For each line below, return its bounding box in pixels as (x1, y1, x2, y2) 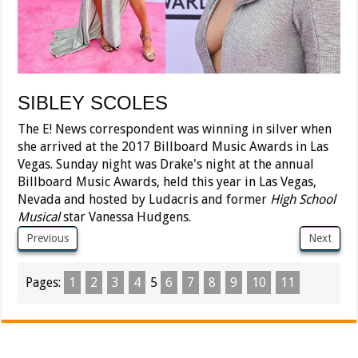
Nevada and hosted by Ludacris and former (18, 191, 271, 207)
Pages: (26, 274, 65, 290)
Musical (18, 209, 61, 225)
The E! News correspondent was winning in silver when (18, 121, 332, 137)
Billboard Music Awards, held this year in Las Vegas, (18, 173, 317, 189)
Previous (26, 231, 70, 245)
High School (270, 191, 336, 207)
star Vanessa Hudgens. (60, 209, 192, 225)
